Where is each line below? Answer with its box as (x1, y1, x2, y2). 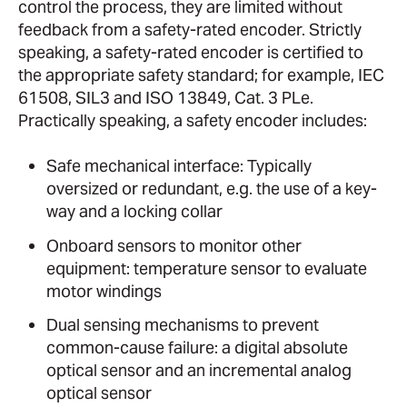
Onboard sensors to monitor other (45, 234, 302, 256)
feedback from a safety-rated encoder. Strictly (18, 19, 362, 41)
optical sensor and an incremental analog (45, 360, 352, 382)
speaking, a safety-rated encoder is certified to (18, 42, 363, 64)
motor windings (45, 280, 162, 302)
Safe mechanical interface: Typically (45, 155, 312, 177)
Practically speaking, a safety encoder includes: (18, 110, 367, 132)
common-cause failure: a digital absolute (45, 337, 348, 359)
